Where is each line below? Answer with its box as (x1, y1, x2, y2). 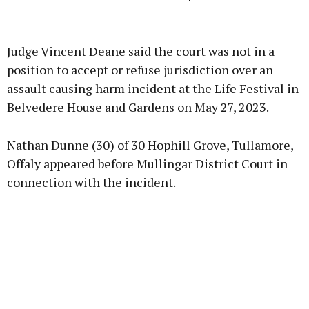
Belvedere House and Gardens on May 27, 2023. (7, 99, 269, 116)
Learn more (112, 100, 197, 119)
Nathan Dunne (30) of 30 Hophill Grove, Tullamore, (7, 137, 293, 154)
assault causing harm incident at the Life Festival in (7, 80, 299, 97)
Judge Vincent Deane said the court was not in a (7, 43, 275, 60)
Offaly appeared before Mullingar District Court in (7, 155, 288, 172)
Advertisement (132, 23, 177, 32)
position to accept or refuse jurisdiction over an (7, 61, 273, 79)
